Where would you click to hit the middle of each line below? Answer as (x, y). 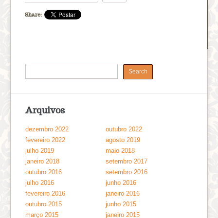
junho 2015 (121, 204)
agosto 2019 (123, 140)
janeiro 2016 (123, 193)
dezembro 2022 (47, 129)
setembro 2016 (127, 172)
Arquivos (45, 110)
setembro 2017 (127, 161)
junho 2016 (121, 182)
